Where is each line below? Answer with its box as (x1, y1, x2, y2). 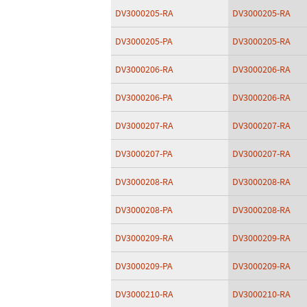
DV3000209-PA (115, 260, 173, 272)
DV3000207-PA (115, 147, 173, 160)
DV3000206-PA (115, 91, 173, 103)
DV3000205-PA (115, 35, 173, 47)
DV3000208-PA (115, 204, 173, 216)
